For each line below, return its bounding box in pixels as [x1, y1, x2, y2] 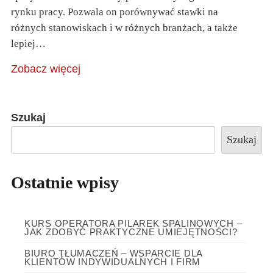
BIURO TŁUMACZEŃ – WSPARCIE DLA [24, 247, 202, 258]
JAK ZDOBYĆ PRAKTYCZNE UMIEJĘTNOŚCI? [24, 226, 238, 237]
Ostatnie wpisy [11, 172, 119, 192]
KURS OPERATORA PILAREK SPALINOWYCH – [24, 218, 243, 229]
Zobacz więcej [11, 62, 80, 75]
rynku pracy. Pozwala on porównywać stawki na [11, 5, 218, 18]
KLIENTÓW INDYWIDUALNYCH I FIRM [24, 256, 200, 267]
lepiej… [11, 37, 46, 49]
